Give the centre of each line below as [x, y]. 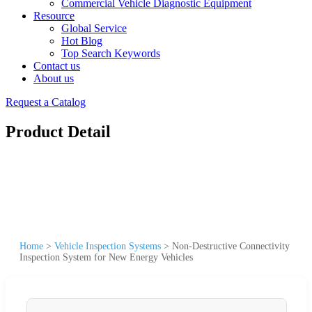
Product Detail [58, 131]
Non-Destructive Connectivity [231, 246]
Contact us [57, 66]
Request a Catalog [46, 102]
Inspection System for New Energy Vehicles [106, 257]
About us [54, 78]
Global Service [94, 28]
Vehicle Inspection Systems [108, 246]
